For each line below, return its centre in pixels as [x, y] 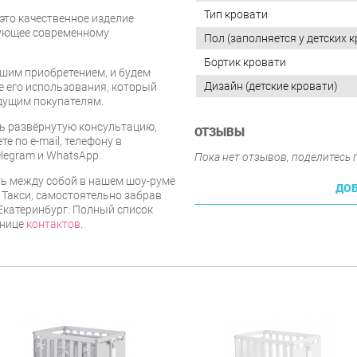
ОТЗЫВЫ [220, 133]
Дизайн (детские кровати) [271, 86]
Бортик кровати [245, 63]
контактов [53, 224]
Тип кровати [236, 15]
